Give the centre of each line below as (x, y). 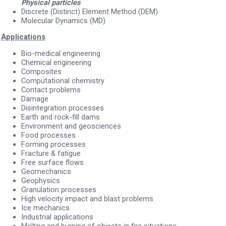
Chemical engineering (56, 62)
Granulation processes (59, 189)
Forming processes (53, 144)
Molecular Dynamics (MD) (63, 20)
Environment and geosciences (71, 126)
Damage (35, 99)
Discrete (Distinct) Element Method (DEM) (90, 11)
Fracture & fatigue (51, 153)
